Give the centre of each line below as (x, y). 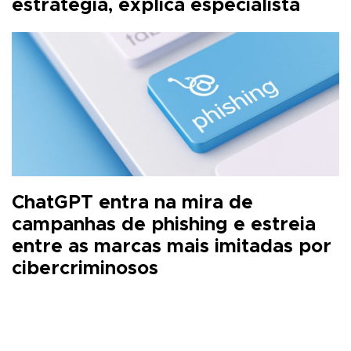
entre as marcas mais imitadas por (172, 246)
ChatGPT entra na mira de (132, 203)
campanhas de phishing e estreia (164, 224)
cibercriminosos (85, 268)
